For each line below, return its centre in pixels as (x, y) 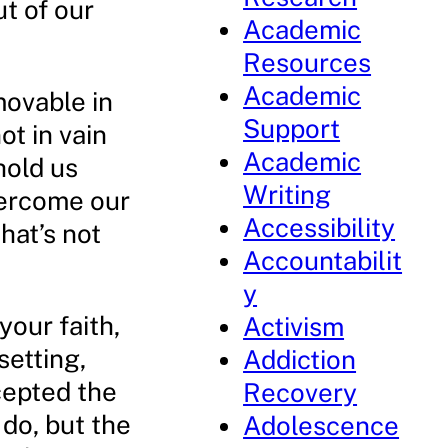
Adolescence (321, 425)
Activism (294, 326)
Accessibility (319, 227)
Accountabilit (323, 260)
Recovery (300, 392)
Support (292, 128)
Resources (307, 62)
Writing (287, 194)
